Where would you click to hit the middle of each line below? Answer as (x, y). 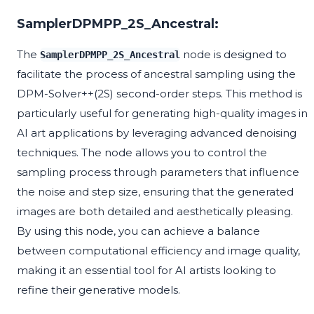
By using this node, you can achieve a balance (138, 231)
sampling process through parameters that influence (158, 172)
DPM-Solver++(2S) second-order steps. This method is (159, 94)
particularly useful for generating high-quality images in (162, 114)
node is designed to (233, 55)
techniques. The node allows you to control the (142, 153)
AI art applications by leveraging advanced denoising (157, 133)
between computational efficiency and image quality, (158, 251)
